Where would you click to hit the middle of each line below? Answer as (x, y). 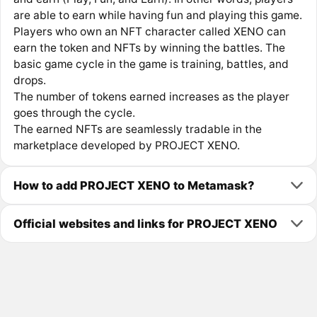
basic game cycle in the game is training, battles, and (151, 64)
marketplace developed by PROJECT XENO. (126, 146)
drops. (29, 81)
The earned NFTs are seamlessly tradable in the (137, 129)
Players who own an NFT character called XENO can (149, 32)
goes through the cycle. (74, 113)
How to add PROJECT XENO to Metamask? (133, 185)
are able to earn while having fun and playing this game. (157, 16)
